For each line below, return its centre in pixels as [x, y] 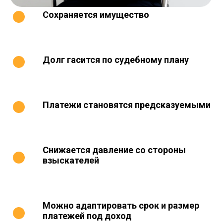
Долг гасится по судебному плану [116, 60]
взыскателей [71, 160]
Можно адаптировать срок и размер [121, 205]
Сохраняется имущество [96, 15]
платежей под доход [87, 216]
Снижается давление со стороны [114, 150]
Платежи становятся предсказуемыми [127, 105]
